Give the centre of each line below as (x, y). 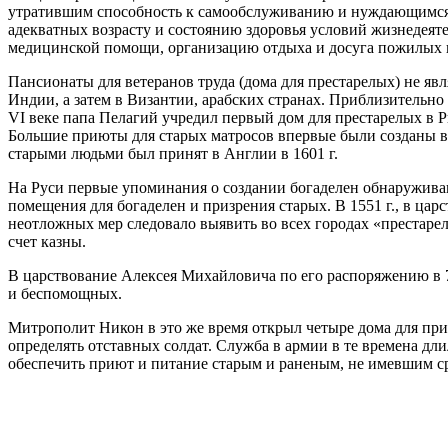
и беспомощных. (65, 293)
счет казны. (47, 241)
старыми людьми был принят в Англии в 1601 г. (173, 153)
